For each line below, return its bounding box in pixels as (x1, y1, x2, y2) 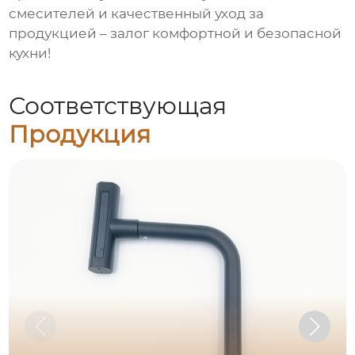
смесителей (9, 6, 96, 22)
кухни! (9, 45, 52, 62)
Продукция (9, 119, 151, 149)
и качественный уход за (95, 6, 265, 22)
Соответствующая (9, 90, 227, 120)
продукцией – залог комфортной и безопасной (9, 25, 342, 42)
